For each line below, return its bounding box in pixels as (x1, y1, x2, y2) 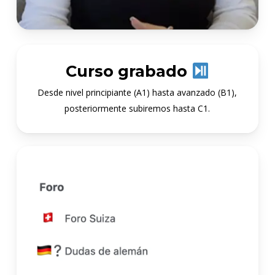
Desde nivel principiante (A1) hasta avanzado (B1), (37, 87, 238, 99)
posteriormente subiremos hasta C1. (64, 103, 211, 115)
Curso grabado (65, 61, 192, 81)
